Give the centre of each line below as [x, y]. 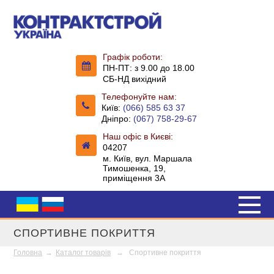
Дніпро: [117, 118]
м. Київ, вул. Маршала [147, 158]
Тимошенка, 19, [134, 168]
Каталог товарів [83, 252]
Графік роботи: [133, 57]
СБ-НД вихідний [135, 79]
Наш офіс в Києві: [138, 136]
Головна [28, 252]
